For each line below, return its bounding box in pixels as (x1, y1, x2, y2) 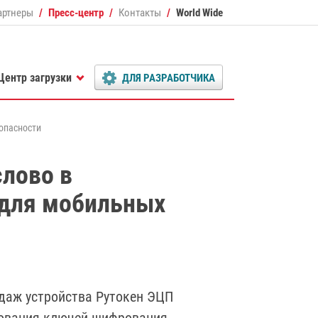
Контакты (119, 6, 161, 19)
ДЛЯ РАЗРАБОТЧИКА (122, 72, 215, 84)
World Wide (176, 6, 223, 19)
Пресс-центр (48, 6, 104, 19)
